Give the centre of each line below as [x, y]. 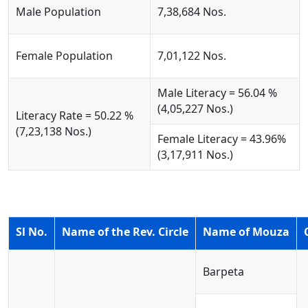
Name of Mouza [246, 232]
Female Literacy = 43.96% [222, 139]
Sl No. [32, 232]
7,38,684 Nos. [192, 12]
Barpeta [223, 272]
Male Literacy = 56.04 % [217, 93]
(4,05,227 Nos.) [195, 109]
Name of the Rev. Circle [125, 232]
